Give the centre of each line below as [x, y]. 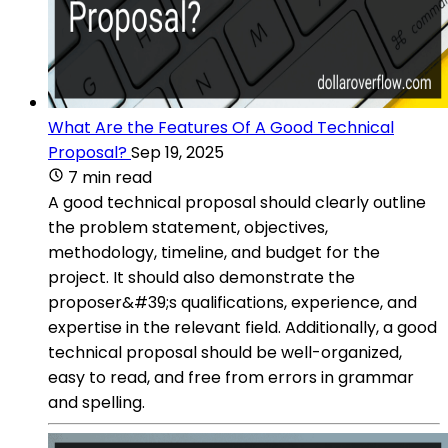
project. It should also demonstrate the [201, 277]
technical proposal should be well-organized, [225, 352]
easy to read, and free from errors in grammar [231, 377]
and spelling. [96, 402]
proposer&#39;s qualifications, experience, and [232, 302]
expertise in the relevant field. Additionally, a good [242, 327]
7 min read [110, 177]
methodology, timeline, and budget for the [214, 252]
